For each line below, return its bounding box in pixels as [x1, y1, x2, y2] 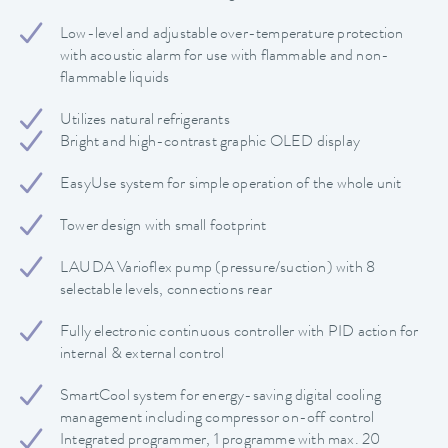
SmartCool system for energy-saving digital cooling [60, 389, 382, 406]
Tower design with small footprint [60, 219, 267, 236]
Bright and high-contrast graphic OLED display [60, 135, 360, 152]
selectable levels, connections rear [60, 283, 272, 300]
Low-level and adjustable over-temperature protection [60, 27, 404, 44]
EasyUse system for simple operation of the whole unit [60, 177, 402, 194]
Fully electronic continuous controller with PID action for [60, 325, 419, 342]
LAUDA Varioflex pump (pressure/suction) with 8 [60, 261, 376, 278]
